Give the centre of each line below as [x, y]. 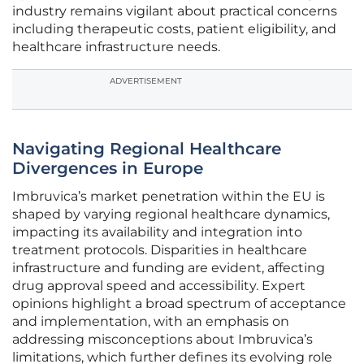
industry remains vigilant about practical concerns [175, 11]
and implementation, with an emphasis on [151, 322]
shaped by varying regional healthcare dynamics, [171, 214]
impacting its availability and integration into [157, 232]
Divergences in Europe [108, 169]
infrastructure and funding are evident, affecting [169, 268]
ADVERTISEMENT [146, 81]
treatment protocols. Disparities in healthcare [160, 250]
